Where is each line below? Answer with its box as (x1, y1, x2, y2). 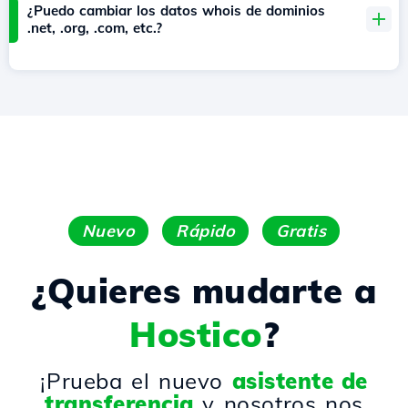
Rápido (176, 220, 236, 242)
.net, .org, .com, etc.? (27, 19, 162, 37)
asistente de (231, 367, 368, 395)
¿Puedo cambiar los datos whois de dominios (27, 2, 325, 20)
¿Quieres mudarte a (32, 269, 376, 313)
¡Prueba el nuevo (40, 367, 232, 395)
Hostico (129, 312, 262, 357)
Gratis (276, 220, 327, 242)
